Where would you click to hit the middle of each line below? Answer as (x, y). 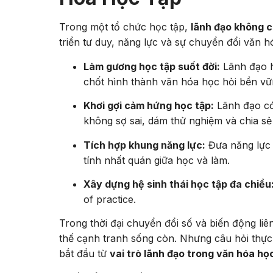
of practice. (110, 199)
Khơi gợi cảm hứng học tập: (149, 106)
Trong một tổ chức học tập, (125, 27)
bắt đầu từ (84, 254)
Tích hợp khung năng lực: (144, 145)
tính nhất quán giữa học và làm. (157, 160)
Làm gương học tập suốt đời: (152, 66)
